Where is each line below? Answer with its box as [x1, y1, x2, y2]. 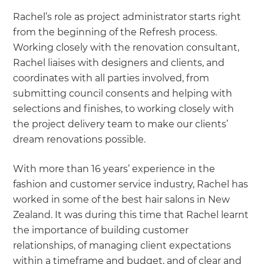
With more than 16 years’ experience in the [13, 163, 216, 174]
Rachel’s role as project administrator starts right [13, 11, 242, 22]
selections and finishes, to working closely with [13, 103, 235, 114]
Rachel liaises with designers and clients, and [13, 57, 225, 68]
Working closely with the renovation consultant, [13, 41, 240, 53]
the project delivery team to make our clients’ [13, 118, 229, 130]
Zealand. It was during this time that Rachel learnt [13, 209, 249, 220]
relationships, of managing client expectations [13, 239, 232, 251]
